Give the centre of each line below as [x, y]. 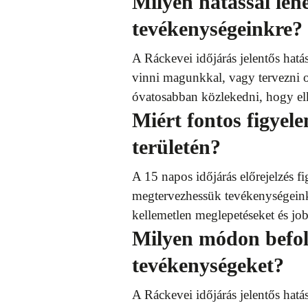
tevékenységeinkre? [217, 29]
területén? [176, 147]
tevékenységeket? [208, 265]
